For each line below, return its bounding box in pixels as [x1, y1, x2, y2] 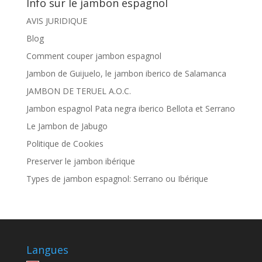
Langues [26, 243, 68, 257]
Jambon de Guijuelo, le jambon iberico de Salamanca [26, 68, 226, 80]
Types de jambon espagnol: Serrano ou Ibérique [26, 173, 208, 185]
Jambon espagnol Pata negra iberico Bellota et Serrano [26, 103, 235, 115]
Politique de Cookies [26, 138, 104, 150]
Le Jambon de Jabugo [26, 120, 108, 132]
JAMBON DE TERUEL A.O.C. [26, 85, 131, 97]
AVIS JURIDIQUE [26, 15, 87, 27]
